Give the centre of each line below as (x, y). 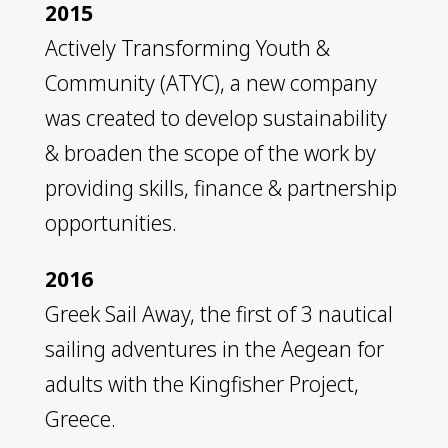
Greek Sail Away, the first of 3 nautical (218, 313)
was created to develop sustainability (215, 117)
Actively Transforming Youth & (187, 47)
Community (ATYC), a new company (210, 82)
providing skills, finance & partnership (220, 187)
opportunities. (110, 222)
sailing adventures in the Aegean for (214, 348)
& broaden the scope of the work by (210, 152)
